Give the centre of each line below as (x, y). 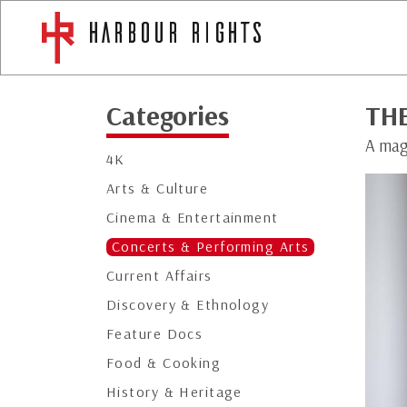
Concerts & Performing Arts (211, 246)
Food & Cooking (164, 362)
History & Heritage (174, 392)
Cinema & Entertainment (193, 217)
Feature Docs (155, 333)
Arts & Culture (158, 188)
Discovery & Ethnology (188, 304)
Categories (168, 115)
